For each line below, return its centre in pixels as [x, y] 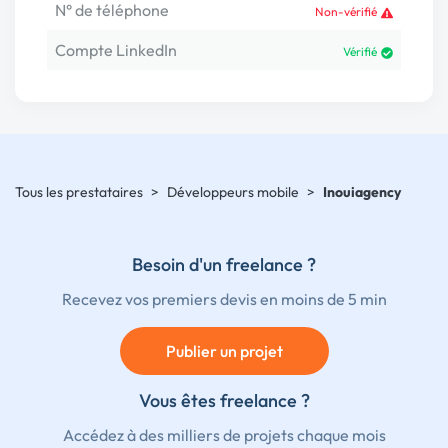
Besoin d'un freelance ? [224, 264]
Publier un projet [224, 351]
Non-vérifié [346, 11]
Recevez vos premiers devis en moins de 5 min [224, 299]
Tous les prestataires [79, 192]
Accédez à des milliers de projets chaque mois [224, 435]
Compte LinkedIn [116, 49]
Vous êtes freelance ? [224, 400]
